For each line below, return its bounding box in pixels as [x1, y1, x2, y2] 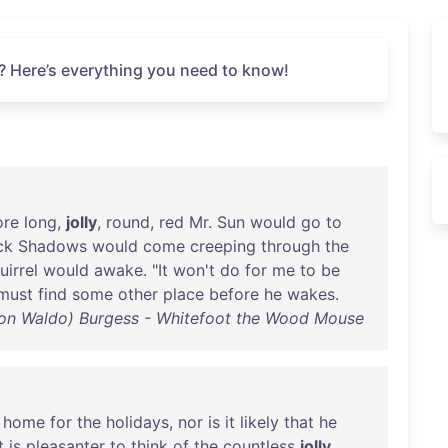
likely [240, 412, 279, 432]
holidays [106, 412, 169, 432]
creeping [190, 236, 256, 256]
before [209, 284, 259, 304]
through [261, 236, 320, 256]
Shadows [18, 236, 87, 256]
